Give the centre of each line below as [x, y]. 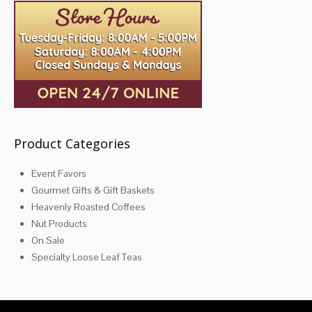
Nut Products [59, 223]
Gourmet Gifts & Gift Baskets [93, 190]
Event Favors [59, 173]
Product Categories [72, 143]
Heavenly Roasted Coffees [88, 206]
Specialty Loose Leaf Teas [87, 257]
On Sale [48, 240]
